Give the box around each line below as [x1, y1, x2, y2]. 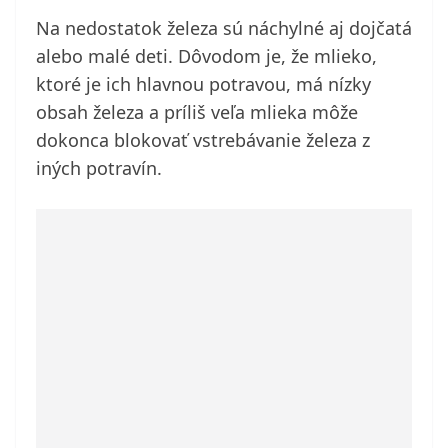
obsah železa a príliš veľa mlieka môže [36, 100, 358, 125]
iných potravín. [36, 156, 162, 181]
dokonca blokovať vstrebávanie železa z [36, 128, 370, 153]
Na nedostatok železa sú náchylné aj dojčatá [36, 16, 412, 41]
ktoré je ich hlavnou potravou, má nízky [36, 72, 371, 97]
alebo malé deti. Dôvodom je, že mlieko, [36, 44, 377, 69]
